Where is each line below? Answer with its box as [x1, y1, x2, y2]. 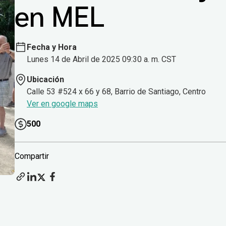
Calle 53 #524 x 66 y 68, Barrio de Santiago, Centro [27, 87, 206, 97]
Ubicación [27, 75, 64, 85]
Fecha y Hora [27, 42, 77, 52]
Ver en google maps [27, 99, 98, 109]
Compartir [15, 151, 49, 161]
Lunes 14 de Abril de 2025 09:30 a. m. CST [27, 54, 176, 65]
